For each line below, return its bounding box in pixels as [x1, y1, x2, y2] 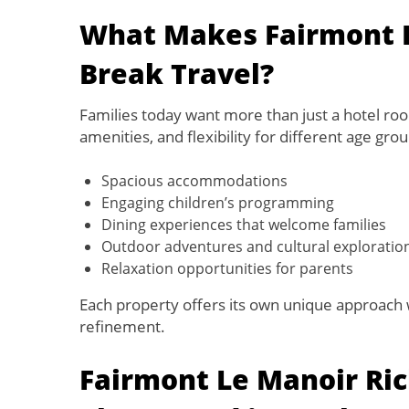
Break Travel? [79, 55, 274, 92]
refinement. [79, 316, 165, 337]
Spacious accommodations [101, 171, 288, 191]
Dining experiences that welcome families [101, 215, 386, 235]
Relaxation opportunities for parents [101, 258, 353, 278]
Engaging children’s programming [101, 193, 334, 213]
